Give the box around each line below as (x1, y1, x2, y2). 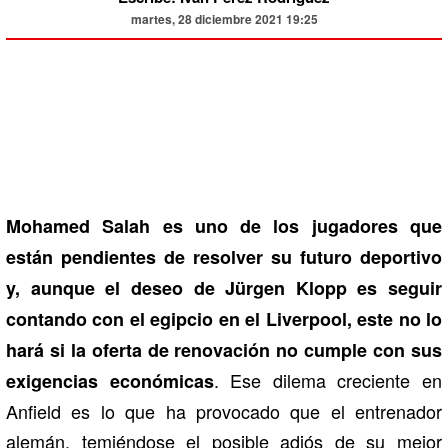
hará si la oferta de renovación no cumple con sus (6, 336, 442, 363)
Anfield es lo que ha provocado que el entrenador (6, 397, 442, 424)
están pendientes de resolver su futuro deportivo (6, 243, 442, 270)
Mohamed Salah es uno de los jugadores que (6, 212, 442, 239)
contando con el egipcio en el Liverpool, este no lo (6, 305, 442, 332)
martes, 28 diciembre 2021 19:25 (130, 9, 318, 28)
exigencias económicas (6, 367, 214, 394)
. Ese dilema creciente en (213, 366, 443, 393)
